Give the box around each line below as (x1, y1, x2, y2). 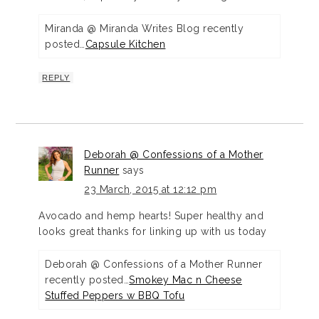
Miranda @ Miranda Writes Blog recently (45, 23, 244, 35)
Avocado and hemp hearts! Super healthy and (38, 210, 264, 222)
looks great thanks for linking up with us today (38, 226, 267, 238)
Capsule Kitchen (85, 38, 166, 51)
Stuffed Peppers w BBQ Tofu (45, 290, 185, 302)
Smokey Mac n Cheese (129, 274, 242, 286)
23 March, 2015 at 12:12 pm (84, 184, 217, 196)
